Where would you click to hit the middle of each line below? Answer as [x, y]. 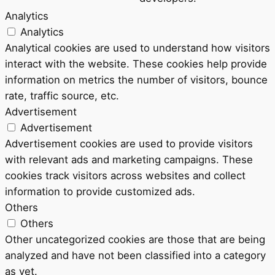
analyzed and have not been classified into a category [135, 255]
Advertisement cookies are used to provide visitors [129, 143]
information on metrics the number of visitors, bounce [136, 79]
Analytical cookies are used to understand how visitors [137, 48]
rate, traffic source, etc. [62, 95]
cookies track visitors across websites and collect [125, 175]
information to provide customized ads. [100, 191]
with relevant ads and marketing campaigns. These [129, 159]
